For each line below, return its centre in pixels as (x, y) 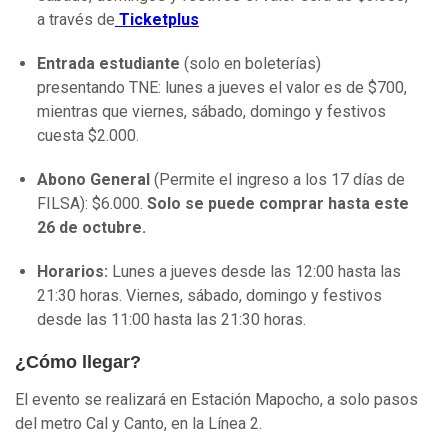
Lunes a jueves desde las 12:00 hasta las (256, 272)
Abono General (93, 180)
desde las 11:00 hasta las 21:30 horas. (173, 320)
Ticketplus (157, 20)
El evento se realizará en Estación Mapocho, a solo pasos (216, 400)
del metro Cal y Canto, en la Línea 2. (140, 424)
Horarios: (74, 272)
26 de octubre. (91, 228)
